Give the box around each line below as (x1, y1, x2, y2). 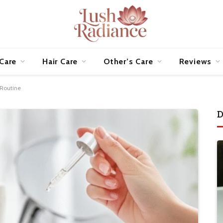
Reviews (179, 56, 212, 66)
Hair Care (42, 56, 78, 66)
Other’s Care (104, 56, 153, 66)
